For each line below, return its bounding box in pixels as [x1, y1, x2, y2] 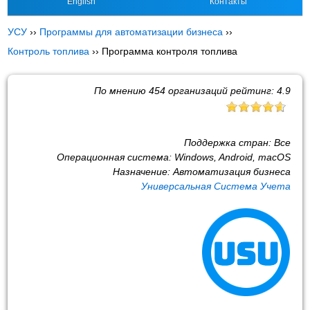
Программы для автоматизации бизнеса [39, 26, 224, 37]
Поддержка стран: [183, 136, 274, 148]
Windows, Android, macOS [174, 151, 291, 163]
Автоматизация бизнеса [172, 165, 291, 177]
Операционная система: [56, 151, 174, 163]
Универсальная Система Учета [140, 180, 291, 192]
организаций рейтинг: [165, 84, 277, 96]
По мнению [93, 84, 149, 96]
